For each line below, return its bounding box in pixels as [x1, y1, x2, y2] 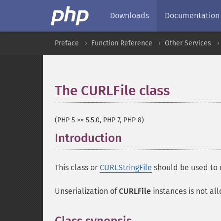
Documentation [165, 11, 220, 20]
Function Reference [91, 39, 152, 47]
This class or [55, 163, 100, 172]
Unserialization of [55, 186, 119, 196]
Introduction [55, 131, 122, 145]
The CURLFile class [55, 82, 170, 99]
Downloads [110, 11, 149, 20]
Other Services [165, 39, 211, 47]
